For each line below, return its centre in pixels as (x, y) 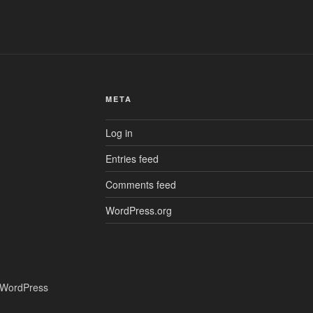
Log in (119, 133)
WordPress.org (138, 211)
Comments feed (140, 185)
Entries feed (132, 159)
